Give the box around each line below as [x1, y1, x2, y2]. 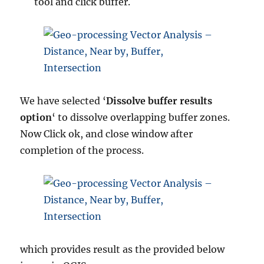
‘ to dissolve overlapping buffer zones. [52, 111, 230, 124]
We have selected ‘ [20, 95, 107, 107]
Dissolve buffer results [106, 95, 213, 107]
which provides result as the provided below [20, 243, 225, 256]
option [20, 111, 52, 124]
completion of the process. [20, 144, 144, 157]
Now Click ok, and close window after [20, 128, 193, 140]
